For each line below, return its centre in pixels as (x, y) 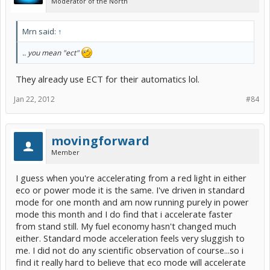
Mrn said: (40, 32)
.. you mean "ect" (52, 53)
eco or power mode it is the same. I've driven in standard (130, 190)
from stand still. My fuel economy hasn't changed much (126, 226)
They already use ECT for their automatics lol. (108, 79)
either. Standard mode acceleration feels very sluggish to (130, 238)
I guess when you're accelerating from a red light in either (131, 177)
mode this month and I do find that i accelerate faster (124, 214)
